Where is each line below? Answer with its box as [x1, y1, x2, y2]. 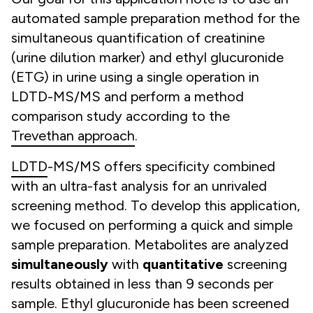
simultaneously [11, 256, 108, 272]
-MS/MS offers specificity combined [48, 158, 275, 175]
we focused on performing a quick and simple [11, 217, 293, 233]
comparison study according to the [11, 108, 230, 124]
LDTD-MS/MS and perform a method [11, 88, 244, 105]
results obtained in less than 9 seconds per [11, 275, 273, 292]
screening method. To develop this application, [11, 197, 300, 214]
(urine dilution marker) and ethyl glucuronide [11, 49, 284, 66]
